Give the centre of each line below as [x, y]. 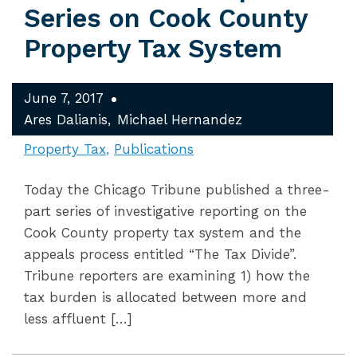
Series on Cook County [166, 18]
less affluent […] [78, 319]
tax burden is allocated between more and [165, 297]
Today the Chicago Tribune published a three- [177, 190]
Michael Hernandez [180, 120]
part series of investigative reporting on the [165, 211]
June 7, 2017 [64, 98]
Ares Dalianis [66, 120]
